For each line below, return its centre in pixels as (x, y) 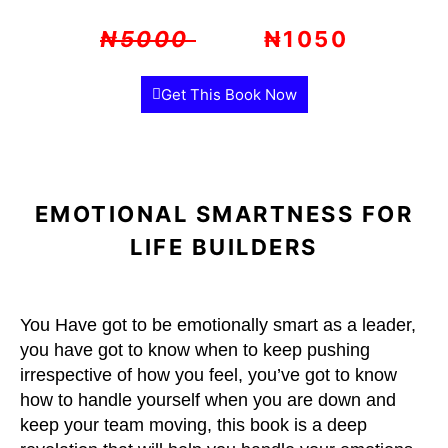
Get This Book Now (228, 94)
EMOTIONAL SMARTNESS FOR (224, 214)
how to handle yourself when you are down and (208, 400)
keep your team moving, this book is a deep (193, 425)
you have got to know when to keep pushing (195, 350)
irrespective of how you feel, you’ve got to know (208, 375)
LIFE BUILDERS (224, 247)
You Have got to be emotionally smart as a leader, (218, 325)
